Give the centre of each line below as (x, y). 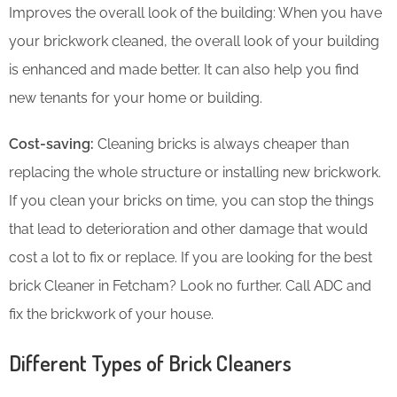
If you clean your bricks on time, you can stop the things (191, 200)
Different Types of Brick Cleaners (150, 362)
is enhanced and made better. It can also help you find (184, 69)
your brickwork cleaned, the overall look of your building (194, 41)
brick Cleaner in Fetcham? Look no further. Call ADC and (190, 285)
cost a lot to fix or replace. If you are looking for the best (191, 257)
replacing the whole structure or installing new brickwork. (195, 172)
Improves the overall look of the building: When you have (195, 12)
